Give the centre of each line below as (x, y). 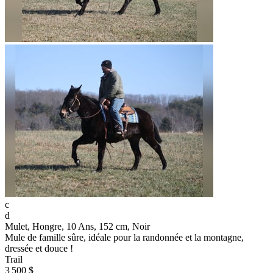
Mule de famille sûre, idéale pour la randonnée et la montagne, (124, 238)
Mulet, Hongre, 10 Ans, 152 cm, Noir (77, 227)
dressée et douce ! (39, 249)
